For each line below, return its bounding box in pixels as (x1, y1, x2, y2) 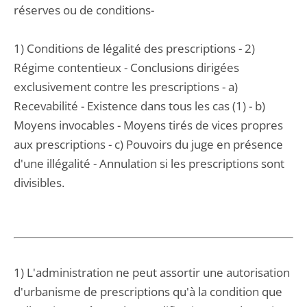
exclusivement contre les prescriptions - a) (14, 79, 238, 95)
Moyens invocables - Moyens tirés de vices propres (14, 117, 283, 133)
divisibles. (14, 175, 64, 191)
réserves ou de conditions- (14, 2, 154, 18)
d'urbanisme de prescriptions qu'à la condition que (14, 284, 282, 299)
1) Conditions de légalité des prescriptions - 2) (14, 40, 255, 56)
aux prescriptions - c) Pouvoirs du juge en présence (14, 136, 283, 152)
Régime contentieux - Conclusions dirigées (14, 60, 239, 75)
